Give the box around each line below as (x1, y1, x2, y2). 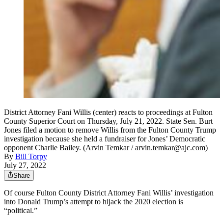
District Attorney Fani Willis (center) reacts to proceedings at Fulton (4, 108, 213, 117)
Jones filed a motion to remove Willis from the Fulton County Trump (4, 126, 216, 135)
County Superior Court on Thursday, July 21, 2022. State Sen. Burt (4, 117, 213, 126)
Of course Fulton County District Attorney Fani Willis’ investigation (4, 189, 214, 197)
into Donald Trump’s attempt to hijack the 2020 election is (4, 197, 183, 206)
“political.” (4, 206, 37, 215)
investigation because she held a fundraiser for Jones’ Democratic (4, 135, 205, 143)
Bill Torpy (15, 152, 47, 161)
